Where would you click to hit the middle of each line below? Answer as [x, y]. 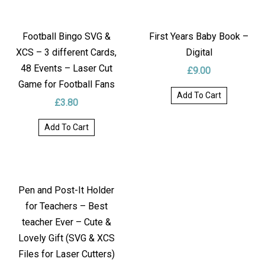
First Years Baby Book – [199, 37]
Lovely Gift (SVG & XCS [66, 238]
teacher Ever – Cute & [66, 222]
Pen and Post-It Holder [66, 190]
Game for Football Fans [66, 85]
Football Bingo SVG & [66, 37]
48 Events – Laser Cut [66, 69]
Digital [199, 53]
